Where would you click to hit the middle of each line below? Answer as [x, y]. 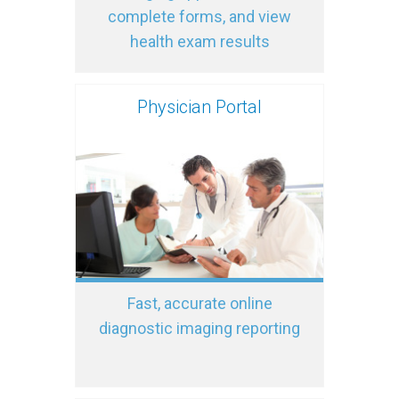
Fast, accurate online [199, 303]
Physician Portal [199, 106]
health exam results [199, 41]
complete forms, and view [199, 16]
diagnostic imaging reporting [199, 328]
